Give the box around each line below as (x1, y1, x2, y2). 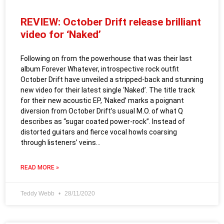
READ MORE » (20, 164, 59, 171)
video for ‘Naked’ (20, 28, 101, 40)
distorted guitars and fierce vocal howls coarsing (20, 128, 177, 136)
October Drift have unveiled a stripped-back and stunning (20, 75, 203, 83)
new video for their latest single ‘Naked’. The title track (20, 86, 195, 94)
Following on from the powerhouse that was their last (20, 54, 192, 62)
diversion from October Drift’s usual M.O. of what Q (20, 107, 183, 115)
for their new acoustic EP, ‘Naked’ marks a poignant (20, 96, 184, 104)
